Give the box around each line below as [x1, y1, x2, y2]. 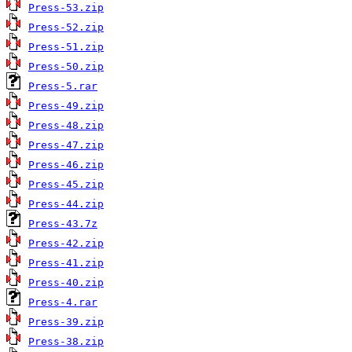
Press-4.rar [28, 296, 97, 309]
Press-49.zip [28, 100, 104, 112]
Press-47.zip [28, 139, 104, 152]
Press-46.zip [28, 159, 104, 171]
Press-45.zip [28, 178, 104, 191]
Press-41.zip [28, 257, 104, 269]
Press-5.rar [28, 80, 97, 93]
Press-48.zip [28, 119, 104, 132]
